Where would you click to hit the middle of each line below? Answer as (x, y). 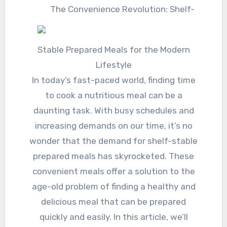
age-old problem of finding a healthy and (113, 186)
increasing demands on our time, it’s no (113, 125)
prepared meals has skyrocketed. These (113, 156)
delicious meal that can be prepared (113, 201)
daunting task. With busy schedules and (113, 110)
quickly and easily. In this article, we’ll (113, 217)
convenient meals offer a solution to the (113, 171)
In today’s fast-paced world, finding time (113, 80)
